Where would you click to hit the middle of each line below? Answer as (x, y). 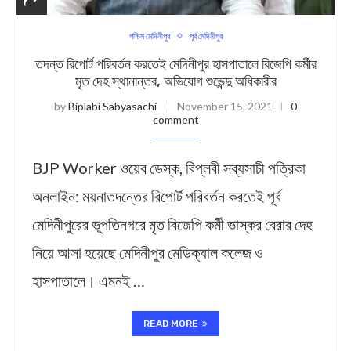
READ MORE (171, 324)
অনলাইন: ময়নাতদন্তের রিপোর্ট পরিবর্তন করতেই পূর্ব (157, 196)
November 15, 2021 (225, 106)
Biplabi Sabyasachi (112, 106)
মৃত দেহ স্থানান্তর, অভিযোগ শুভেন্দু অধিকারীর (175, 81)
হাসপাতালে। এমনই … (89, 280)
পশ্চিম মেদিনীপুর (149, 36)
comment (175, 119)
